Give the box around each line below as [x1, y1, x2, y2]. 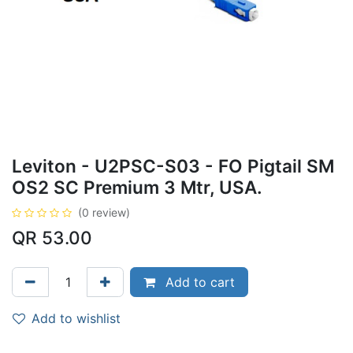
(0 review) [78, 206, 130, 219]
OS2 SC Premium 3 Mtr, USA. [12, 176, 262, 198]
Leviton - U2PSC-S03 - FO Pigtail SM [12, 155, 334, 176]
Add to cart [162, 274, 235, 290]
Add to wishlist [32, 310, 121, 326]
